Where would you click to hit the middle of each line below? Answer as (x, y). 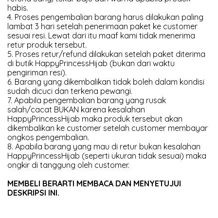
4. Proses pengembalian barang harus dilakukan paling (105, 17)
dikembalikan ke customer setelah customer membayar (108, 128)
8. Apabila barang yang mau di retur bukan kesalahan (104, 146)
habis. (18, 8)
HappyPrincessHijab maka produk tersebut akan (95, 119)
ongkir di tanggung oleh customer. (68, 165)
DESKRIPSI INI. (33, 193)
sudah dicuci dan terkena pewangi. (70, 91)
